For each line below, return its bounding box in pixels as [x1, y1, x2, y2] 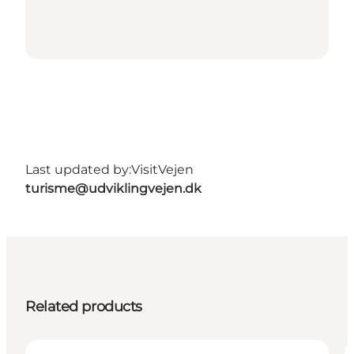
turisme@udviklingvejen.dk [25, 181, 201, 197]
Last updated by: [25, 162, 131, 178]
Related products [25, 298, 142, 316]
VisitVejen [131, 162, 194, 178]
